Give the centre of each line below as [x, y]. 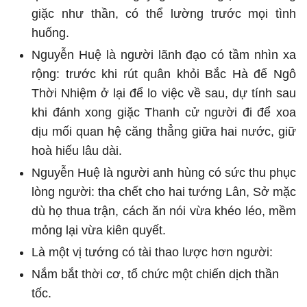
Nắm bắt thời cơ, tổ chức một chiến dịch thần [155, 274]
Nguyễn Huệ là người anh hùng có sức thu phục [164, 172]
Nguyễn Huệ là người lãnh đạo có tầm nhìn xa [164, 54]
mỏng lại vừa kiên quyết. [99, 230]
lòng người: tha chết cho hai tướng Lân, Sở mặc [164, 192]
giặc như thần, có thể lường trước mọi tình [164, 13]
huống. [50, 33]
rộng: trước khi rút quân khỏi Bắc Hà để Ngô [164, 74]
